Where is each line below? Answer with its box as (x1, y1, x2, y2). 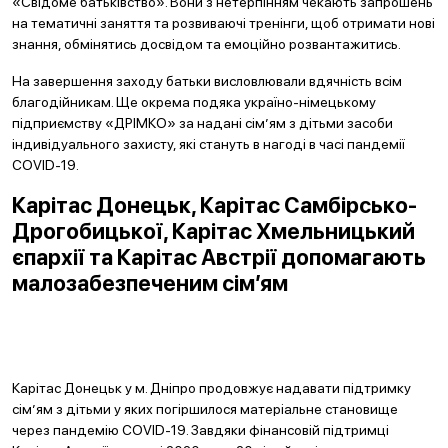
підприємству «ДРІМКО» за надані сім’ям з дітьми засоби (12, 115, 393, 131)
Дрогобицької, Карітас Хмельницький (12, 218, 415, 244)
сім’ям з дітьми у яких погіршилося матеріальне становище (12, 401, 398, 417)
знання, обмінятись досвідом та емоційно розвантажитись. (12, 36, 401, 52)
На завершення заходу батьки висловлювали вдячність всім (12, 73, 402, 89)
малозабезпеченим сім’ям (12, 270, 288, 296)
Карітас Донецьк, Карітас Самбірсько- (12, 192, 417, 218)
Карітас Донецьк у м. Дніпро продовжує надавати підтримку (12, 380, 411, 396)
